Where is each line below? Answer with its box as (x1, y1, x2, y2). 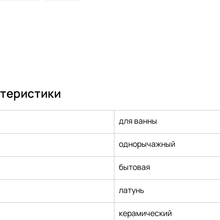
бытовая (119, 162, 151, 173)
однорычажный (119, 138, 176, 150)
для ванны (119, 115, 158, 127)
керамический (119, 208, 172, 219)
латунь (119, 185, 145, 196)
